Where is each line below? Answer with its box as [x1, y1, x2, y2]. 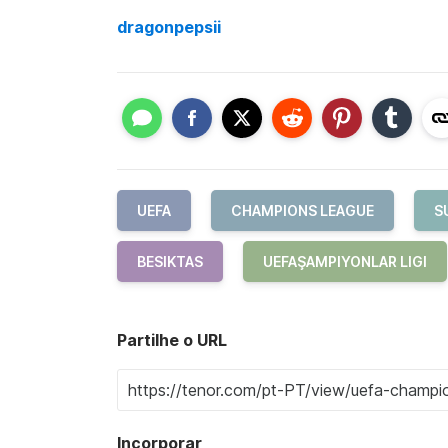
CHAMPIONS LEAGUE [231, 202, 374, 219]
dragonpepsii [117, 16, 221, 37]
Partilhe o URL [117, 330, 227, 350]
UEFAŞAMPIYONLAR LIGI [263, 253, 427, 270]
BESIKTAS [137, 253, 203, 270]
